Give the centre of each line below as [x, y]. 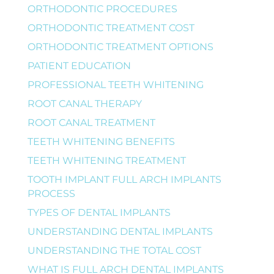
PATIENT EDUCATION [79, 65]
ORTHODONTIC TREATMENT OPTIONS [120, 46]
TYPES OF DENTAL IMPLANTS [99, 212]
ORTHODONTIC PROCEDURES [102, 9]
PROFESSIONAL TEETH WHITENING [115, 84]
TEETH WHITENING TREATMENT [106, 160]
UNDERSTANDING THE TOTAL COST [114, 250]
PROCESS [51, 193]
